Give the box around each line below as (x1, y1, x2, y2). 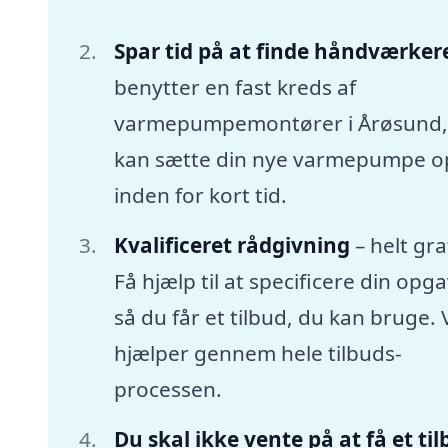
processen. (113, 374, 222, 403)
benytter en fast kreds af (113, 73, 356, 102)
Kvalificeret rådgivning (113, 230, 350, 259)
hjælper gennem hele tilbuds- (113, 338, 402, 367)
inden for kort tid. (113, 181, 287, 210)
